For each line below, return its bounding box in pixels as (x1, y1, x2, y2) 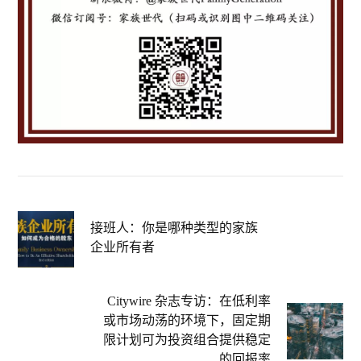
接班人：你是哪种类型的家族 (90, 221, 259, 235)
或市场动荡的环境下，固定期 (102, 313, 271, 327)
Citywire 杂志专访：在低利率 (106, 293, 271, 308)
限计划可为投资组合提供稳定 (102, 332, 271, 346)
